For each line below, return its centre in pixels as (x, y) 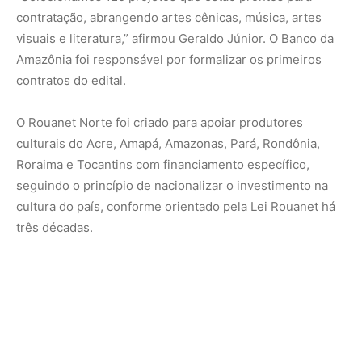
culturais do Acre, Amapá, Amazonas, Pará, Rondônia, (168, 144)
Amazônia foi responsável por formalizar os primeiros (169, 60)
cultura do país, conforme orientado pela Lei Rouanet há (176, 207)
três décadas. (55, 228)
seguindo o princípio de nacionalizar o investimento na (172, 186)
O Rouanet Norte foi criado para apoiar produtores (160, 123)
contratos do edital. (71, 81)
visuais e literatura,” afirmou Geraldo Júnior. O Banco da (175, 39)
